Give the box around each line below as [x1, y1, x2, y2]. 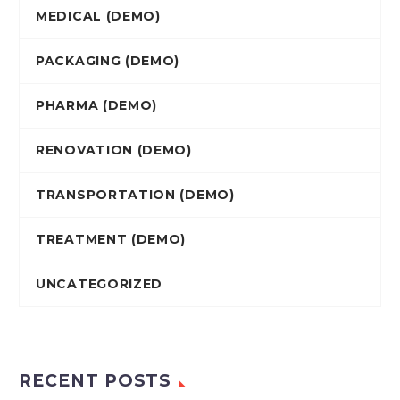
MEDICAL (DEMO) [36, 8, 161, 25]
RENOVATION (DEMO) [36, 142, 192, 159]
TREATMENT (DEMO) [36, 231, 187, 248]
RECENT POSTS [19, 371, 172, 392]
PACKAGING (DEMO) [36, 53, 180, 70]
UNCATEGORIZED [36, 276, 163, 293]
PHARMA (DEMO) [36, 97, 158, 114]
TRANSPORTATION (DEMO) [36, 187, 235, 204]
